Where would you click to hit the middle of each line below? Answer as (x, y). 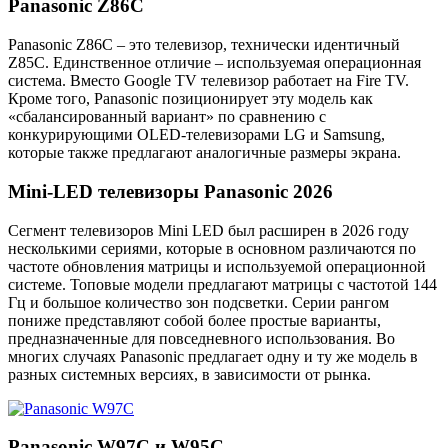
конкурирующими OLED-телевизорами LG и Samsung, (196, 135)
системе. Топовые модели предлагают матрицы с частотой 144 (222, 284)
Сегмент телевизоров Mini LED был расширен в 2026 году (208, 230)
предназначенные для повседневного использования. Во (201, 338)
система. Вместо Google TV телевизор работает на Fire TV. (208, 81)
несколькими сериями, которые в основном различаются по (212, 248)
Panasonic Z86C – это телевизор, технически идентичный (204, 45)
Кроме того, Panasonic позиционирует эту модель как (190, 99)
